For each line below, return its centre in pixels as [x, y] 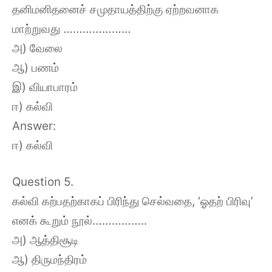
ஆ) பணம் [36, 67]
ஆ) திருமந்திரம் [49, 260]
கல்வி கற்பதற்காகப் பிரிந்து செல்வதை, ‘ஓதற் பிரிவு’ [133, 201]
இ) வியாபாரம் [45, 87]
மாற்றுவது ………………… [72, 29]
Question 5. [43, 182]
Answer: [34, 126]
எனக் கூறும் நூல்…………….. [80, 221]
